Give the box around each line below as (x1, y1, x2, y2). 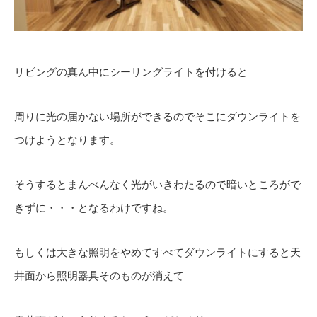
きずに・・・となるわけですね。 (14, 202, 173, 214)
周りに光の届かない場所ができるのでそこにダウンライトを (14, 110, 301, 122)
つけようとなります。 (14, 134, 120, 146)
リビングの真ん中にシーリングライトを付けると (14, 66, 248, 78)
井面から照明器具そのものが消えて (14, 270, 184, 282)
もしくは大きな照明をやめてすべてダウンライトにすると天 (14, 246, 301, 258)
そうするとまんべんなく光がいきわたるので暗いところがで (14, 178, 301, 190)
